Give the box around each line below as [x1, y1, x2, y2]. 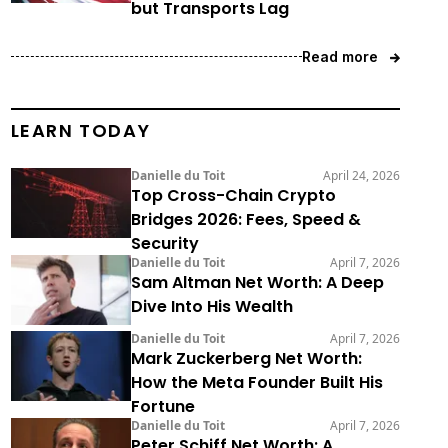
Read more [301, 48, 378, 66]
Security [130, 232, 199, 256]
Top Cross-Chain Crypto [130, 184, 336, 208]
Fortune [130, 395, 195, 419]
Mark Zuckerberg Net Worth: [130, 347, 362, 371]
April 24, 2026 [322, 167, 400, 185]
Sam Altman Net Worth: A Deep [130, 271, 384, 295]
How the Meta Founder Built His [130, 371, 383, 395]
